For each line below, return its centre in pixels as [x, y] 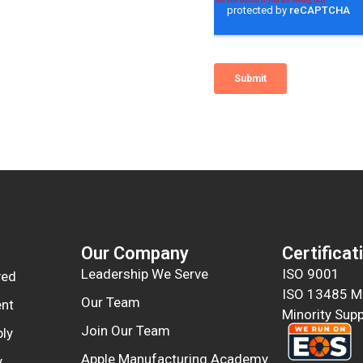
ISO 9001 [311, 274]
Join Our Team [125, 331]
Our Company [135, 254]
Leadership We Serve [144, 274]
